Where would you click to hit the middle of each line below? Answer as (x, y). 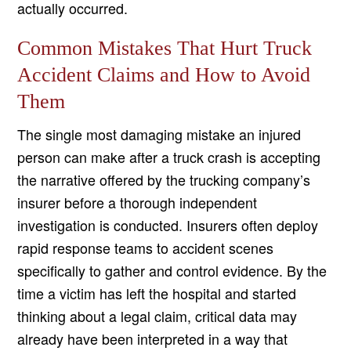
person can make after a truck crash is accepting (169, 157)
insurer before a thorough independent (138, 203)
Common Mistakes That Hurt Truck (165, 49)
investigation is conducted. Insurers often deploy (168, 225)
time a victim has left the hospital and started (157, 293)
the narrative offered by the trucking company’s (164, 180)
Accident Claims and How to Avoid (164, 75)
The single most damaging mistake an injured (159, 134)
